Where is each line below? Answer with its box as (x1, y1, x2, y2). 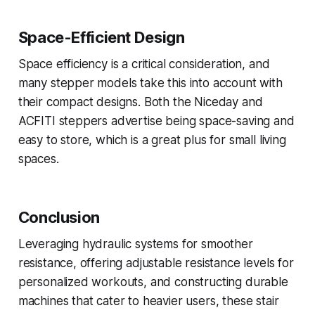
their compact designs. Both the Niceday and (18, 95, 263, 110)
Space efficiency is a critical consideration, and (18, 57, 270, 72)
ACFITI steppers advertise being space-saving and (18, 114, 295, 129)
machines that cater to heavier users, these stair (18, 294, 279, 309)
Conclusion (18, 208, 100, 227)
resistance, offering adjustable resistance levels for (18, 256, 294, 271)
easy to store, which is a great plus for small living (18, 133, 286, 148)
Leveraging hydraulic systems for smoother (18, 237, 253, 252)
